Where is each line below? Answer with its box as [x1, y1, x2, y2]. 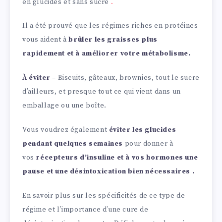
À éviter [22, 73, 51, 83]
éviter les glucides [109, 125, 176, 134]
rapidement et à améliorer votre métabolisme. [22, 49, 191, 58]
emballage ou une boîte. [22, 101, 107, 111]
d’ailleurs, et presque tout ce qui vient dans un [22, 87, 181, 97]
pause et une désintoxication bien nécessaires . [22, 166, 195, 176]
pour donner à [123, 139, 173, 148]
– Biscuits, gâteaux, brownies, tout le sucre [50, 73, 200, 83]
